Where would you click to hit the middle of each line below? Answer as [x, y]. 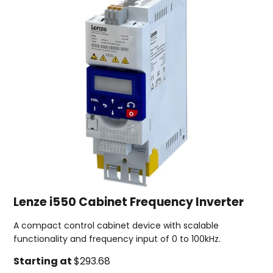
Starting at [44, 262]
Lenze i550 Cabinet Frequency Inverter [129, 203]
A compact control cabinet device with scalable [116, 226]
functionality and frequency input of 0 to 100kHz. [117, 239]
